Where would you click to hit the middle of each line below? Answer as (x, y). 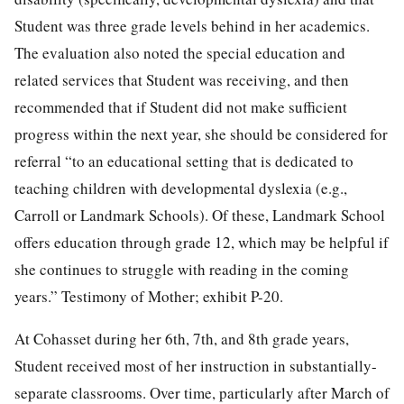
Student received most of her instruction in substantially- (196, 365)
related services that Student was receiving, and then (182, 79)
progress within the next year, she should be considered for (201, 133)
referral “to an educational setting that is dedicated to (184, 161)
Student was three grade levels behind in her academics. (192, 25)
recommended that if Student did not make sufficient (181, 106)
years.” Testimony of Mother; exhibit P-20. (149, 296)
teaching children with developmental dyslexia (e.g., (181, 188)
